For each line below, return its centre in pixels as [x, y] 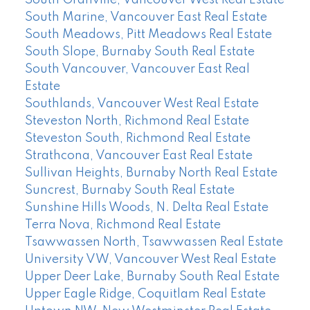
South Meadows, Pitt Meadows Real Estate [148, 34]
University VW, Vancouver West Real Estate [150, 259]
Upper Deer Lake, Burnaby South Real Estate [152, 276]
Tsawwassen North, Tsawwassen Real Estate [154, 242]
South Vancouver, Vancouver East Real [137, 69]
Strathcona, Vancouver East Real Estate [138, 155]
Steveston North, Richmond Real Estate [137, 121]
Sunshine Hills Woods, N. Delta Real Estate [146, 207]
